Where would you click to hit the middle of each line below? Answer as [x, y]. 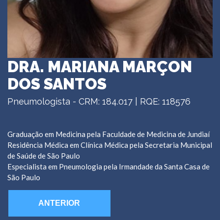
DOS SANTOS [57, 83]
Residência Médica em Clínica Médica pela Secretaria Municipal [110, 145]
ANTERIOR [59, 203]
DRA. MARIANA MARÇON [100, 66]
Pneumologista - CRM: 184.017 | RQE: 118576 [99, 101]
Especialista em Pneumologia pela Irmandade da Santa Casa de [109, 167]
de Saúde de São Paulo [44, 156]
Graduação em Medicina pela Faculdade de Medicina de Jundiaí [109, 134]
